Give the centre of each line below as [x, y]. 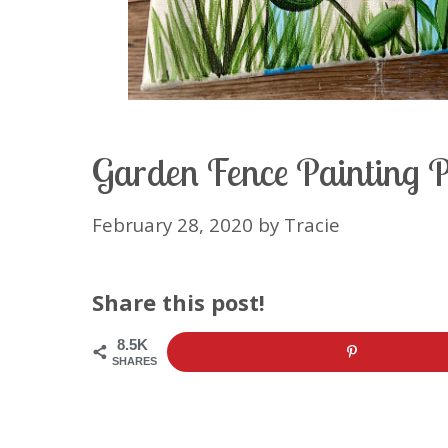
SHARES [134, 360]
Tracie [312, 224]
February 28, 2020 [172, 224]
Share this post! [178, 301]
